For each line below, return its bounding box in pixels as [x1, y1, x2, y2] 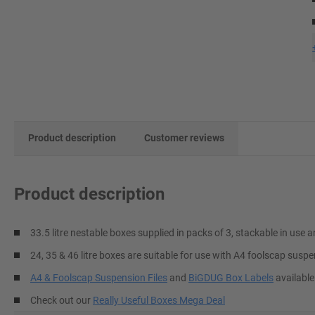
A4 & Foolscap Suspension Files [30, 271, 167, 283]
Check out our [30, 294, 93, 306]
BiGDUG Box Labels [188, 271, 274, 283]
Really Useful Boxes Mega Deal [93, 294, 225, 306]
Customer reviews [144, 132, 224, 143]
